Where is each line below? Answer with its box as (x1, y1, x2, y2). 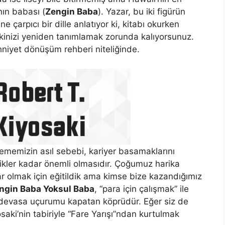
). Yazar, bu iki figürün (98, 7, 185, 17)
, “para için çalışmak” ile (94, 183, 189, 194)
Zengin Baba (45, 7, 98, 17)
